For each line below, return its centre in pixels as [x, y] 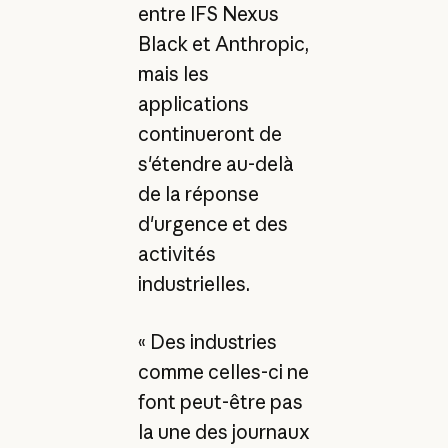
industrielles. [193, 283]
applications [193, 103]
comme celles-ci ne [223, 372]
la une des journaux [223, 432]
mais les [173, 73]
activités [176, 253]
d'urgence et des [212, 223]
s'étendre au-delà [215, 163]
